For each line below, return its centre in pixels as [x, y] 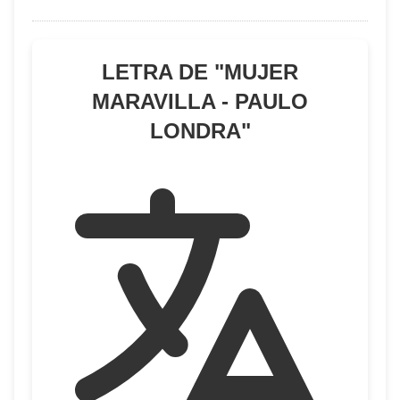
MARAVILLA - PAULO [200, 101]
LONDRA [195, 131]
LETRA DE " [163, 72]
